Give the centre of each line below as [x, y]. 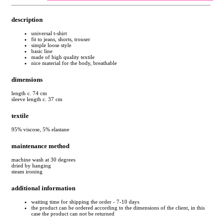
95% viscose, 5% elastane [40, 129]
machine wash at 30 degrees [43, 160]
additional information [43, 188]
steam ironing [27, 172]
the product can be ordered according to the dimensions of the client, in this [118, 208]
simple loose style [51, 45]
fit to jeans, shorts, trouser [61, 39]
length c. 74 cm [29, 93]
